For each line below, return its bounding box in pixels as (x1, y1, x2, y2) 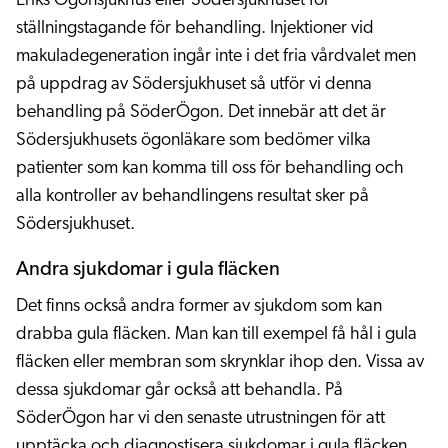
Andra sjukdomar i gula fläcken (16, 260, 280, 280)
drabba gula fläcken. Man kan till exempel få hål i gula (16, 325, 417, 344)
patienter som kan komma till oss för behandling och (16, 159, 404, 178)
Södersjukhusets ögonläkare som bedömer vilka (16, 131, 371, 150)
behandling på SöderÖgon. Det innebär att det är (16, 103, 386, 122)
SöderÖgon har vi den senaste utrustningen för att (16, 409, 385, 428)
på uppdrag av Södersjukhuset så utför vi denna (16, 75, 372, 94)
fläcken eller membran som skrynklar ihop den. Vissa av (16, 353, 424, 372)
